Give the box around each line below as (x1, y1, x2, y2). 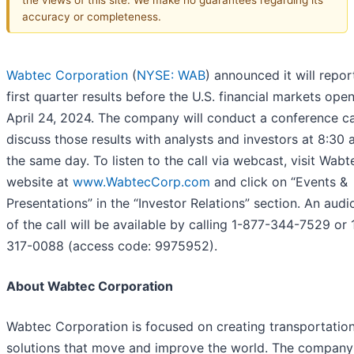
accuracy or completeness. (22, 9, 161, 23)
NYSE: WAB (137, 67, 205, 84)
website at (6, 174, 73, 190)
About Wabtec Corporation (6, 278, 173, 295)
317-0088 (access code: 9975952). (6, 238, 217, 254)
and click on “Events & (210, 174, 348, 190)
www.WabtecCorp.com (73, 174, 210, 190)
